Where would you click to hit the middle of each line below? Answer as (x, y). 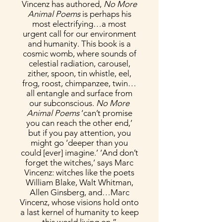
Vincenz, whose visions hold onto (79, 202)
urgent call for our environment (79, 34)
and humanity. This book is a (79, 44)
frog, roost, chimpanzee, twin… (79, 83)
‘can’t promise (107, 113)
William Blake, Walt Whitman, (79, 182)
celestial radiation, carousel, (79, 63)
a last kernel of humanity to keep (79, 212)
